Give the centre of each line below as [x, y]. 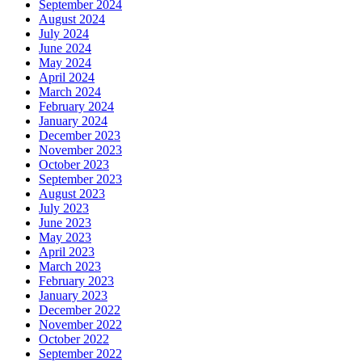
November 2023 [80, 149]
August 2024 [72, 19]
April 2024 [67, 77]
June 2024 [65, 48]
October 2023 [74, 164]
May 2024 [65, 62]
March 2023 [70, 266]
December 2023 [80, 135]
